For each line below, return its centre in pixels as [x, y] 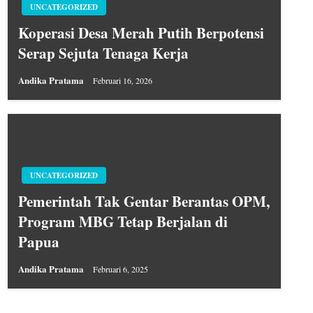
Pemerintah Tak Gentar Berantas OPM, [144, 201]
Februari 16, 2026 [122, 80]
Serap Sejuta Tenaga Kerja [103, 53]
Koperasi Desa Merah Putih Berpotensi [141, 32]
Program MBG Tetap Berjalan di [123, 221]
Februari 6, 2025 [120, 269]
